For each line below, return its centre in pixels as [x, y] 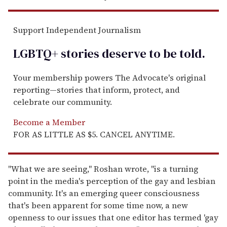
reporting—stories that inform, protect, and [97, 90]
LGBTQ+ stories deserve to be [95, 54]
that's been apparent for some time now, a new [98, 205]
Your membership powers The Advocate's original [109, 78]
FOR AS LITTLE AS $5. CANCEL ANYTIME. [94, 135]
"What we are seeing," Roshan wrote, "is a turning [103, 169]
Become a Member [49, 122]
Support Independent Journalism [77, 30]
